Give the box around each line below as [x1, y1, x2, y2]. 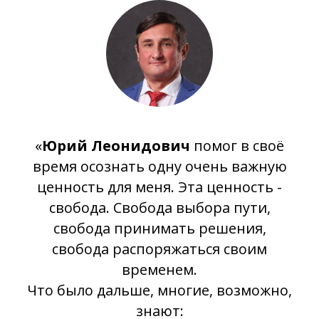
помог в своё [190, 135, 284, 155]
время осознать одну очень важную [32, 156, 287, 176]
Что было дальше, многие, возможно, [27, 280, 292, 300]
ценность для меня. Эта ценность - [37, 177, 282, 197]
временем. [122, 259, 197, 279]
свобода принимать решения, [53, 218, 266, 238]
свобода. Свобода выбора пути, [48, 197, 271, 217]
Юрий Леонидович [42, 135, 190, 155]
